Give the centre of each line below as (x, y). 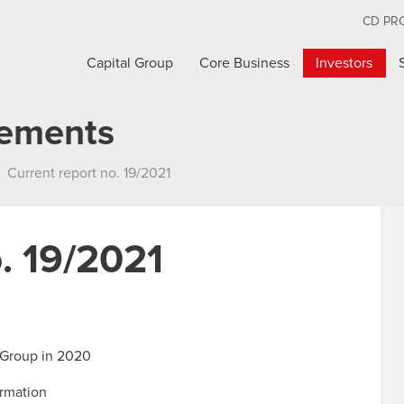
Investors (344, 63)
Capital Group (130, 63)
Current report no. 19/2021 (89, 173)
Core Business (245, 63)
